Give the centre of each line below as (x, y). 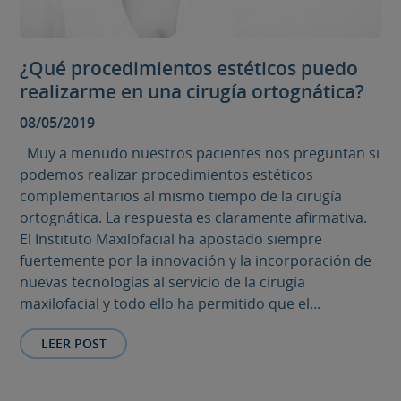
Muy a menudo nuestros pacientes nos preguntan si (200, 153)
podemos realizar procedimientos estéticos (167, 174)
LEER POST (73, 343)
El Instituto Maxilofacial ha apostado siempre (171, 239)
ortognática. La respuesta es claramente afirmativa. (194, 217)
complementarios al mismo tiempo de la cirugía (181, 196)
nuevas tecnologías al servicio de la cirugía (163, 282)
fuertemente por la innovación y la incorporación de (196, 260)
